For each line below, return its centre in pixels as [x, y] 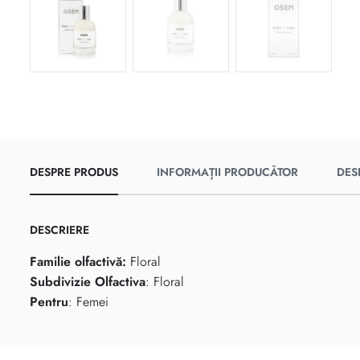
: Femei [88, 302]
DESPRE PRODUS [74, 172]
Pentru [49, 302]
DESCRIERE [59, 230]
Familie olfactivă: [78, 262]
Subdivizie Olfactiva [88, 282]
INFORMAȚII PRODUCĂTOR [227, 172]
